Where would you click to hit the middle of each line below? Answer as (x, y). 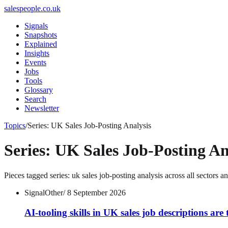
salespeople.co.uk (32, 8)
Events (35, 62)
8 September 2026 (96, 192)
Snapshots (41, 35)
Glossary (39, 90)
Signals (36, 26)
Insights (37, 53)
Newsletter (42, 108)
